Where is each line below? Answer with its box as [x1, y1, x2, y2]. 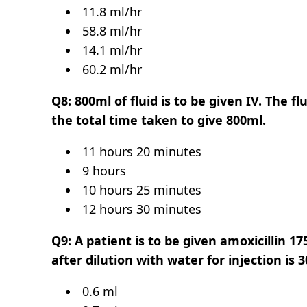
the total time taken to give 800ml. [51, 111, 267, 128]
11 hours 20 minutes [79, 143, 202, 160]
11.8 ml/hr [79, 3, 143, 20]
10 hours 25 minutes [79, 181, 202, 198]
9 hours [79, 162, 127, 179]
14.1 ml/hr [79, 41, 143, 58]
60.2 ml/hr [79, 60, 143, 77]
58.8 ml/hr [79, 22, 143, 39]
